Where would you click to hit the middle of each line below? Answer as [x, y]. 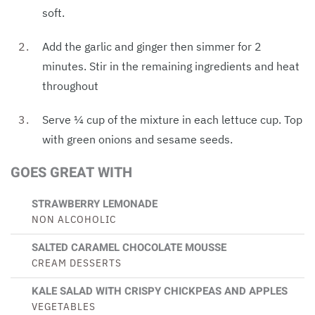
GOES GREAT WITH [71, 172]
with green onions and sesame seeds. [137, 139]
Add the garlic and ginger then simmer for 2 [152, 46]
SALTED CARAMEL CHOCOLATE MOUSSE [129, 247]
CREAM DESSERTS [77, 262]
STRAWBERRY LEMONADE [95, 204]
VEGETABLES [64, 306]
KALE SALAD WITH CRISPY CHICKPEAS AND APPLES [160, 291]
